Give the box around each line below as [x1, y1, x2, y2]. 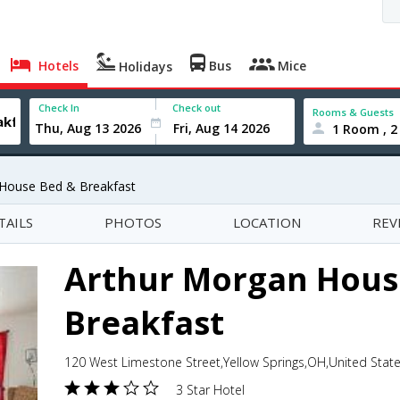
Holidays [115, 58, 173, 75]
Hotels [35, 57, 79, 74]
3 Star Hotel [176, 381, 245, 398]
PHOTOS [104, 213, 162, 231]
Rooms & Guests [312, 104, 395, 119]
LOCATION [233, 213, 301, 231]
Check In [38, 101, 80, 114]
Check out [172, 101, 221, 114]
